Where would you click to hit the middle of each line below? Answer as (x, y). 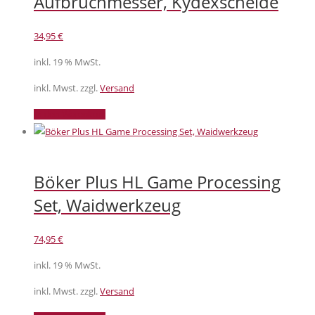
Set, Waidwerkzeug (107, 205)
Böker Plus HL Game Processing (157, 182)
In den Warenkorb (70, 114)
